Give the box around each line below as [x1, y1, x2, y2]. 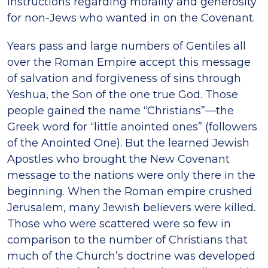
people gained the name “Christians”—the [7, 103, 234, 117]
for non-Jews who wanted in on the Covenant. [7, 11, 255, 25]
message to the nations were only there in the [7, 168, 255, 182]
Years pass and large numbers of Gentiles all [7, 39, 246, 53]
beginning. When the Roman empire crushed [7, 184, 252, 198]
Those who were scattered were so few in [7, 217, 231, 230]
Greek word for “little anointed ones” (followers [7, 120, 257, 133]
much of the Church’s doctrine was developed [7, 249, 255, 263]
